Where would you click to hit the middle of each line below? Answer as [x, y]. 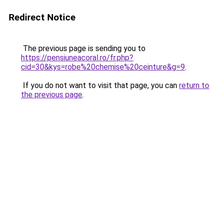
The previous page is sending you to [83, 48]
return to [194, 85]
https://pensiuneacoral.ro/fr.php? [77, 58]
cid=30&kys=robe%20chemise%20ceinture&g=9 [103, 67]
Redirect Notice [42, 17]
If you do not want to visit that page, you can [100, 85]
